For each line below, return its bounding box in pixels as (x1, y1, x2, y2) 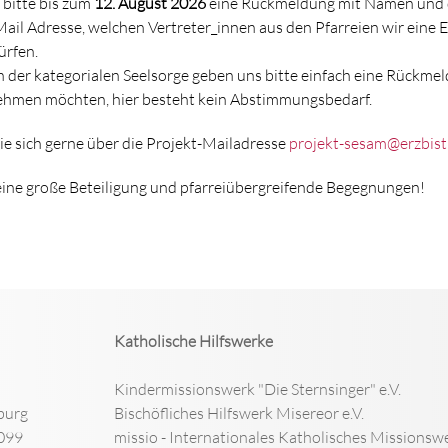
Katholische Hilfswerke (113, 330, 273, 351)
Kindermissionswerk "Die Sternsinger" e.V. (113, 378, 401, 399)
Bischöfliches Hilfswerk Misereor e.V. (113, 402, 364, 423)
